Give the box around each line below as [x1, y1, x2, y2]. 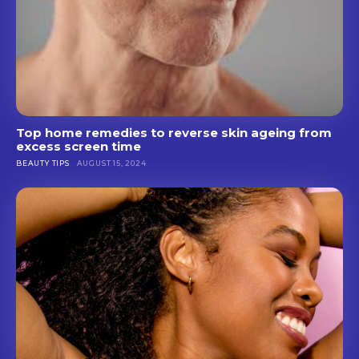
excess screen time [16, 139, 141, 155]
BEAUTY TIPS [16, 159, 70, 168]
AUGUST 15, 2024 [76, 159, 147, 168]
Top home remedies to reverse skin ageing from [16, 125, 332, 141]
